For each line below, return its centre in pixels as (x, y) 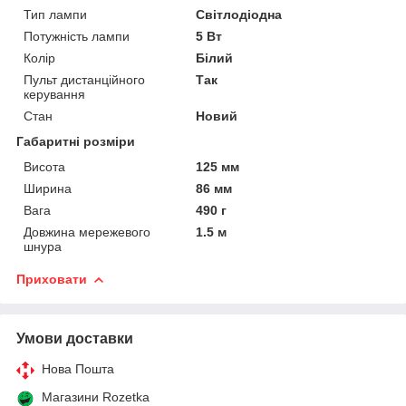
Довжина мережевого (87, 232)
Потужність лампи (77, 36)
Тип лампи (55, 14)
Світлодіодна (239, 14)
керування (54, 94)
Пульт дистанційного (84, 79)
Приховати (52, 279)
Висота (44, 166)
